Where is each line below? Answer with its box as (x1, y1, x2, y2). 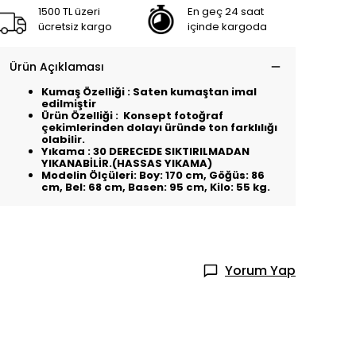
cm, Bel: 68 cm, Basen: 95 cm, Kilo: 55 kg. (41, 180, 270, 195)
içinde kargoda (188, 19, 267, 34)
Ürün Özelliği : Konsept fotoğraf (41, 108, 223, 123)
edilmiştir (41, 96, 96, 111)
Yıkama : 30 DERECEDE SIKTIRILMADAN (41, 144, 250, 159)
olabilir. (41, 132, 85, 147)
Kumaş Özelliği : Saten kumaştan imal (41, 84, 257, 99)
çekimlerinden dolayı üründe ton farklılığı (41, 120, 277, 135)
